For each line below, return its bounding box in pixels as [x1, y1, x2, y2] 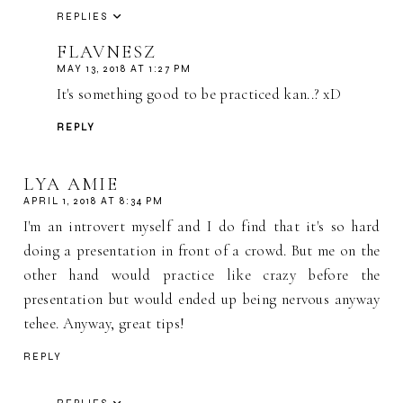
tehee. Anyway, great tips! [22, 313, 185, 333]
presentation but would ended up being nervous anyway [22, 289, 381, 309]
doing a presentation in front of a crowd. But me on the [22, 240, 381, 260]
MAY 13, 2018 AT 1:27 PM [56, 63, 192, 76]
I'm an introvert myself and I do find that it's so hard [22, 216, 381, 236]
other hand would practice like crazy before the [22, 264, 381, 284]
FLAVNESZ [56, 41, 157, 64]
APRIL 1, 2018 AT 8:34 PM [22, 194, 164, 207]
